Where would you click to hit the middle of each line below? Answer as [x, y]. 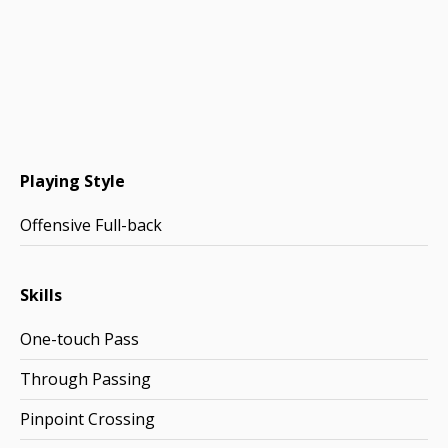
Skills [41, 295]
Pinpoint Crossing [87, 419]
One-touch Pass [79, 339]
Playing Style [72, 181]
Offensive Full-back [91, 225]
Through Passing [85, 379]
